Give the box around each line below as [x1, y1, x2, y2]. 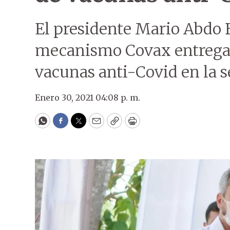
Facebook [60, 119, 103, 131]
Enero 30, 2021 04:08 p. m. [35, 92, 140, 103]
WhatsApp [42, 119, 90, 131]
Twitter [78, 119, 112, 131]
